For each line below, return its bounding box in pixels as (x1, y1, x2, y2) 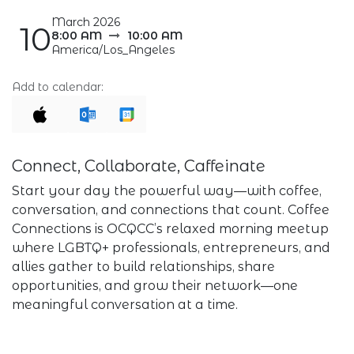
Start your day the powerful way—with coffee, (12, 183, 322, 198)
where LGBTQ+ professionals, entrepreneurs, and (12, 239, 330, 255)
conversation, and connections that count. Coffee (12, 201, 330, 217)
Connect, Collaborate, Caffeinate (12, 156, 265, 175)
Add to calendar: (12, 80, 104, 94)
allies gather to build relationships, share (12, 258, 275, 274)
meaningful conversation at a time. (12, 296, 238, 312)
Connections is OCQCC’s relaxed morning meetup (12, 220, 329, 236)
